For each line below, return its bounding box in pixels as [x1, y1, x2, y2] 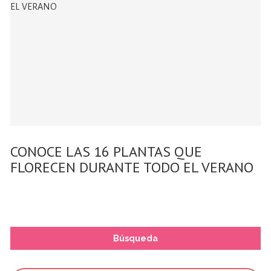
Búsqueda [113, 233, 158, 243]
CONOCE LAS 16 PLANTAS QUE [10, 142, 203, 161]
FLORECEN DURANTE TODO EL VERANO [10, 157, 254, 177]
